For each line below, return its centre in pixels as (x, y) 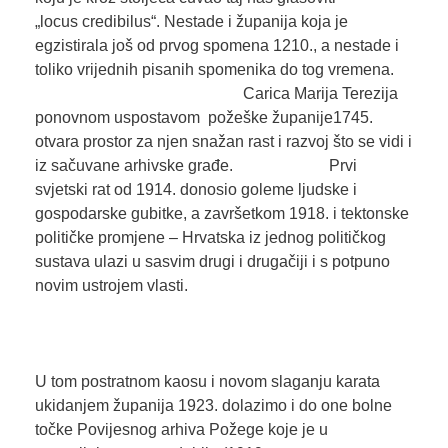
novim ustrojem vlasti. (223, 286)
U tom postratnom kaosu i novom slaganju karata (207, 382)
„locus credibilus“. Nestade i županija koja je (191, 22)
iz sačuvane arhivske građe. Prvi (195, 166)
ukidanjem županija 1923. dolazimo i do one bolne (213, 406)
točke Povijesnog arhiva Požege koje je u (181, 430)
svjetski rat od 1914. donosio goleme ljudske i (195, 190)
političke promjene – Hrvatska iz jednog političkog (210, 238)
